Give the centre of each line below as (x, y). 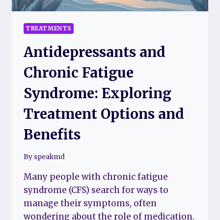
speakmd (50, 157)
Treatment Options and (104, 114)
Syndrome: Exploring (97, 94)
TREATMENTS (49, 28)
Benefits (52, 135)
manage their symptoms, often (90, 203)
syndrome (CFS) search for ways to (96, 190)
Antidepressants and (95, 52)
